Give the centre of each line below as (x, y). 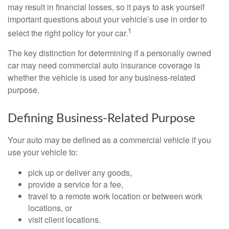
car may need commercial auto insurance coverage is (104, 65)
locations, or (50, 208)
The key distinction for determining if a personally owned (109, 53)
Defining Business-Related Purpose (101, 119)
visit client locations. (64, 220)
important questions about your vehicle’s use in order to (107, 19)
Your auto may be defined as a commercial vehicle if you (109, 140)
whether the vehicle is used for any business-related (101, 78)
